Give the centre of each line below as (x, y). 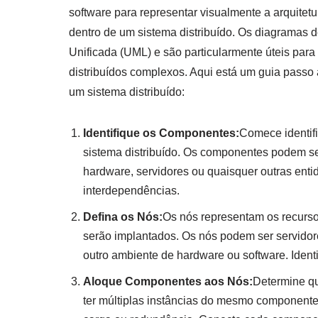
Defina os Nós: (123, 216)
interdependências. (131, 190)
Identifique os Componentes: (161, 133)
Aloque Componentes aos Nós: (168, 281)
